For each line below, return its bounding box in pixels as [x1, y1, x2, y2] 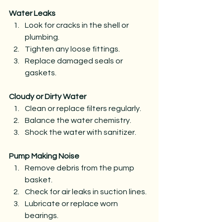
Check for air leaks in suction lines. [25, 187, 147, 196]
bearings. [25, 211, 58, 220]
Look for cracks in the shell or [25, 21, 130, 29]
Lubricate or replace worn [25, 199, 119, 208]
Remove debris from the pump [25, 164, 136, 172]
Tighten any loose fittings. [25, 45, 120, 53]
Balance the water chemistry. [25, 116, 131, 124]
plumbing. [25, 33, 59, 41]
